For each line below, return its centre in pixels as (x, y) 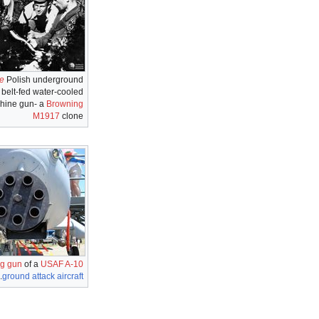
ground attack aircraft (43, 276)
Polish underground (44, 79)
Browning (65, 104)
